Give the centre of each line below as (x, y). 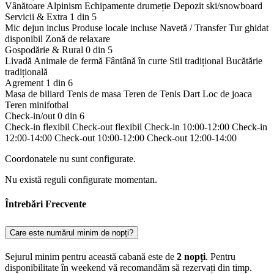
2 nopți (191, 256)
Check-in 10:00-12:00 (187, 127)
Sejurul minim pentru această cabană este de (91, 256)
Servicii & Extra (37, 17)
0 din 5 (99, 50)
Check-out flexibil (107, 127)
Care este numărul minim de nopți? (72, 232)
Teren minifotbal (37, 105)
